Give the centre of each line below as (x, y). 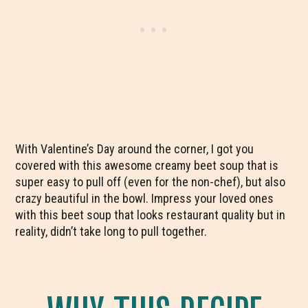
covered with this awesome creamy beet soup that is (147, 165)
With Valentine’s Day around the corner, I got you (135, 149)
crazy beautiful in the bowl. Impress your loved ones (145, 198)
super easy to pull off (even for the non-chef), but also (151, 182)
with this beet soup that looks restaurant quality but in (151, 215)
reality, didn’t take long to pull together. (111, 231)
